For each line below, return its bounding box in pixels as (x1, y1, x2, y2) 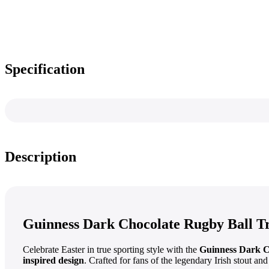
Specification (5, 61, 85, 77)
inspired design (23, 255, 84, 266)
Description (5, 149, 76, 165)
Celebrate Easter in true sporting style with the (23, 244, 199, 255)
